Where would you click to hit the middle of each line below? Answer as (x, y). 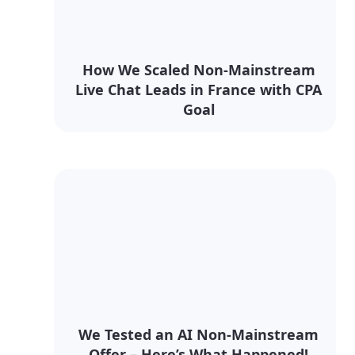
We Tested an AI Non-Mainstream (199, 334)
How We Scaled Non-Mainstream (198, 70)
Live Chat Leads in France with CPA (199, 90)
